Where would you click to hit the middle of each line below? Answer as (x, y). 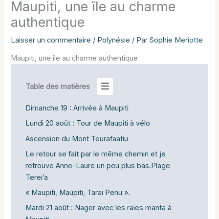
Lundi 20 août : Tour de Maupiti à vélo (88, 123)
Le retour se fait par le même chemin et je (95, 154)
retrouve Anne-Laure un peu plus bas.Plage (98, 165)
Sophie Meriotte (176, 40)
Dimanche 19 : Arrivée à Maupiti (77, 108)
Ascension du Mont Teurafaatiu (77, 139)
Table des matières (57, 87)
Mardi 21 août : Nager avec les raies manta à (98, 208)
